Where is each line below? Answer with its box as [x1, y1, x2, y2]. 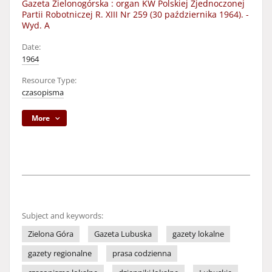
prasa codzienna [112, 248, 171, 259]
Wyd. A [22, 19, 50, 31]
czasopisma [22, 87, 64, 98]
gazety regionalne [28, 248, 92, 259]
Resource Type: [22, 75, 76, 86]
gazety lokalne [172, 229, 224, 239]
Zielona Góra [28, 229, 73, 239]
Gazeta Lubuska [94, 229, 152, 239]
